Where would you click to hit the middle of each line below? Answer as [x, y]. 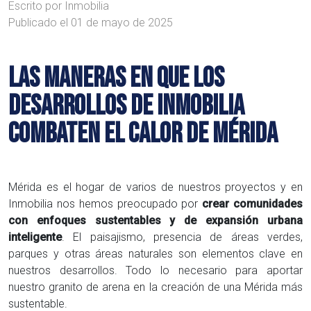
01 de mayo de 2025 [122, 22]
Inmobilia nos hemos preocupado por [103, 203]
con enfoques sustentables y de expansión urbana [155, 220]
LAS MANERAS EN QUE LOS [116, 78]
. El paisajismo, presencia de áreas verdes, [182, 237]
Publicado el [40, 22]
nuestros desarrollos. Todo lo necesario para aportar [155, 270]
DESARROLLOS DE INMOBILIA [126, 106]
